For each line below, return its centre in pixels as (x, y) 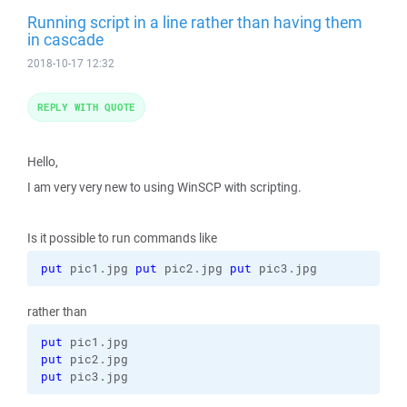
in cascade (65, 39)
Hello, (43, 162)
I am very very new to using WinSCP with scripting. (164, 187)
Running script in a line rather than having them (194, 22)
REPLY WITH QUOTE (86, 107)
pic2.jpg (194, 268)
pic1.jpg (99, 268)
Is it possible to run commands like (122, 238)
